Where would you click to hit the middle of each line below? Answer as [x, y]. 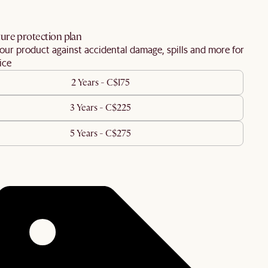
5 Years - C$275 [100, 134]
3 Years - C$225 [100, 108]
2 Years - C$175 [100, 82]
